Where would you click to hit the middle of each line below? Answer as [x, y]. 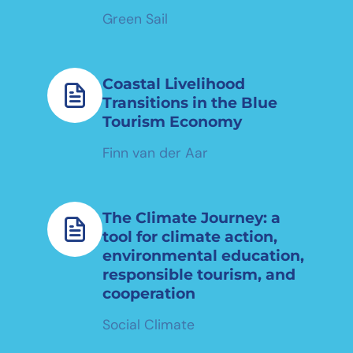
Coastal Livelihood [174, 83]
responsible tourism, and [199, 274]
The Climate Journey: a [191, 217]
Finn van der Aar [155, 152]
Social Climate [149, 324]
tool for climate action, [190, 236]
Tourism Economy [172, 121]
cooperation [149, 293]
